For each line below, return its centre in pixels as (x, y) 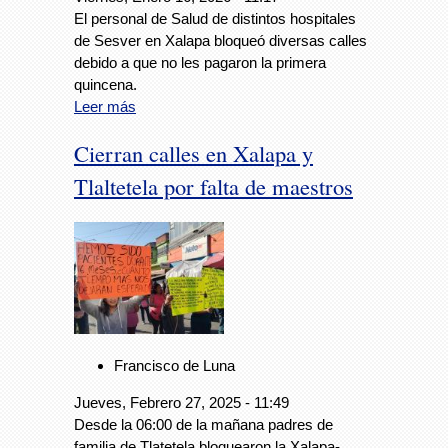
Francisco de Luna (174, 366)
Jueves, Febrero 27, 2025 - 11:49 (181, 403)
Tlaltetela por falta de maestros (213, 185)
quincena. (105, 85)
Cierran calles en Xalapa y (193, 152)
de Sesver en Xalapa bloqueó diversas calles (220, 41)
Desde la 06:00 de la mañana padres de (203, 425)
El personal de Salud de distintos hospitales (215, 19)
